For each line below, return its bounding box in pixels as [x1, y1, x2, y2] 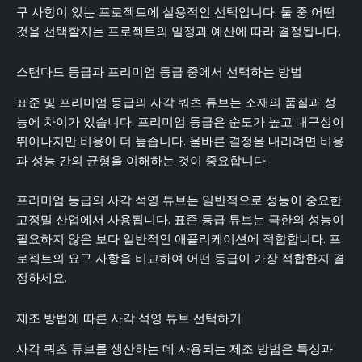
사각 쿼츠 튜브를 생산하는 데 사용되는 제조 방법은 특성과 [16, 341, 333, 358]
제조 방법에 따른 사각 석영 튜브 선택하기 [16, 309, 242, 326]
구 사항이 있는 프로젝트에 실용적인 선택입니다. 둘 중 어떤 [16, 3, 335, 20]
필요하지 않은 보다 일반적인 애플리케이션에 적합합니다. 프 [16, 231, 341, 248]
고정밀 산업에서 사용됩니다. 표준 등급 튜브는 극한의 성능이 [16, 212, 344, 229]
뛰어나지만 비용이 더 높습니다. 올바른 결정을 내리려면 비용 [16, 133, 344, 149]
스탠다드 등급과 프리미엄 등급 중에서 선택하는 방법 [16, 63, 302, 80]
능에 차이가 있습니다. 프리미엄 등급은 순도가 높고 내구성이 [16, 113, 344, 130]
